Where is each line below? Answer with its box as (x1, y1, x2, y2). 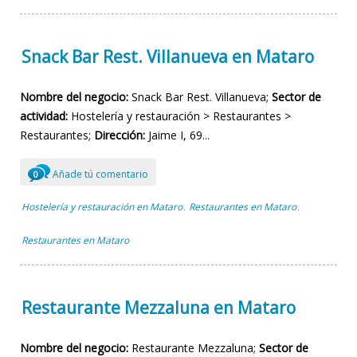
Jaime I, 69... (145, 127, 210, 143)
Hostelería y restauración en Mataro (22, 199, 182, 214)
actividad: (20, 108, 68, 124)
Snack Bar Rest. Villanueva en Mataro (22, 45, 314, 68)
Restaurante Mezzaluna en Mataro (22, 296, 296, 319)
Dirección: (94, 127, 145, 143)
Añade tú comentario (50, 167, 148, 182)
